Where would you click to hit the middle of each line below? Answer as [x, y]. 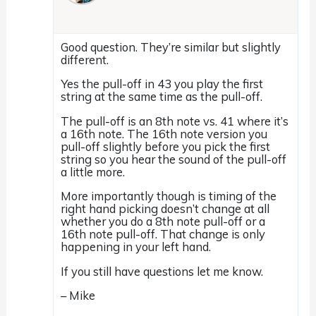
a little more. [93, 171]
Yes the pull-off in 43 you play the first [162, 84]
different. [85, 59]
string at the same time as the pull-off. [162, 97]
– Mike [78, 296]
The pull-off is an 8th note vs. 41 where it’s [175, 121]
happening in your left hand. [136, 247]
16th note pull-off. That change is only [163, 234]
